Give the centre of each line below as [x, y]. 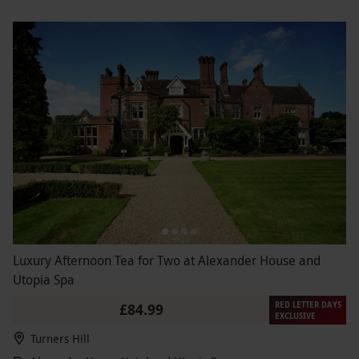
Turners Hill [60, 338]
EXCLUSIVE [295, 315]
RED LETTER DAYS [308, 304]
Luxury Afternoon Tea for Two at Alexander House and [167, 260]
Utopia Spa [44, 279]
